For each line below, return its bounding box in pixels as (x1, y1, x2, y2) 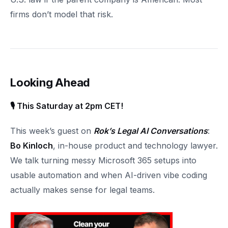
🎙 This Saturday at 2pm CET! (10, 101, 123, 111)
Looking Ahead (10, 76, 91, 89)
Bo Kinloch (10, 140, 53, 151)
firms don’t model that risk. (10, 9, 113, 19)
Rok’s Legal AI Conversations (94, 126, 208, 136)
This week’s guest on (10, 126, 94, 136)
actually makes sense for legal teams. (10, 185, 155, 195)
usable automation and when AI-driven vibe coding (10, 170, 207, 180)
